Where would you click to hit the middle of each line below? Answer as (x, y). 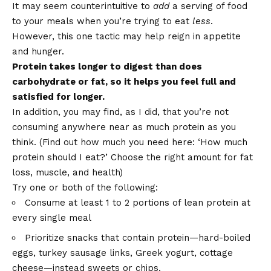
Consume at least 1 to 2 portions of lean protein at (138, 203)
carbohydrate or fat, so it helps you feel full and (124, 82)
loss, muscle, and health (66, 173)
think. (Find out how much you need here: (105, 142)
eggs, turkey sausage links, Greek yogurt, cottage (122, 253)
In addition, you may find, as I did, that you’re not (120, 112)
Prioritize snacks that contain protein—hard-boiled (138, 238)
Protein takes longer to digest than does (107, 67)
